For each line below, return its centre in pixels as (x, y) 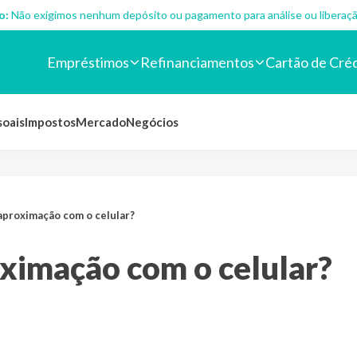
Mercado (101, 122)
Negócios (152, 122)
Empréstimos (88, 62)
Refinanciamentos (197, 62)
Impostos (50, 122)
